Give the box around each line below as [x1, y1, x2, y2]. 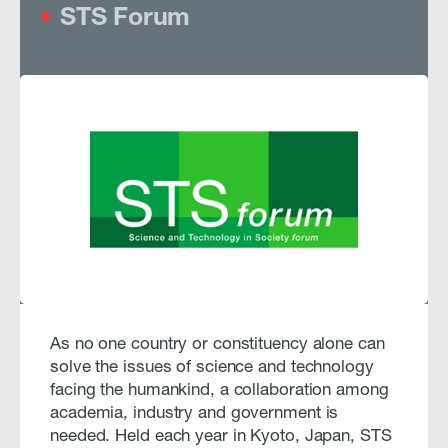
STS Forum [60, 6, 191, 32]
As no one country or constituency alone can [50, 337, 385, 355]
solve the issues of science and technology [50, 360, 374, 378]
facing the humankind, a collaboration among [50, 383, 389, 401]
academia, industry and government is [50, 406, 339, 424]
